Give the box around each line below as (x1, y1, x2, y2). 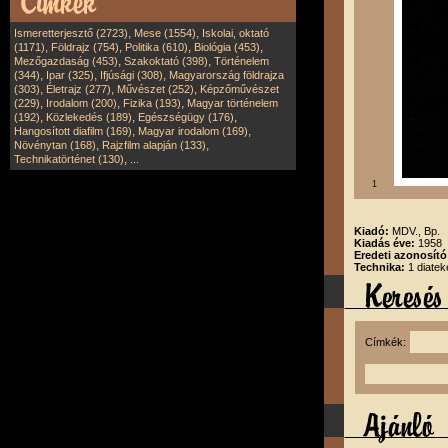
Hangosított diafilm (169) (14, 125, 132, 137)
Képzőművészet (200, 83, 279, 95)
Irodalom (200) (46, 97, 117, 109)
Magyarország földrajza (169, 69, 284, 81)
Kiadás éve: (354, 237, 418, 249)
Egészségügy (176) (138, 111, 234, 123)
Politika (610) (125, 41, 188, 53)
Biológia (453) (194, 41, 260, 53)
